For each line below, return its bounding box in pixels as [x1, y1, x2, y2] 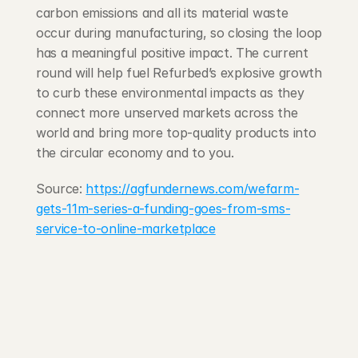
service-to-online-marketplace [36, 221, 216, 237]
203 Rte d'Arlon [46, 307, 119, 320]
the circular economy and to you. [36, 145, 234, 161]
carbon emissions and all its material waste [36, 5, 288, 21]
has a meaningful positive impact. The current [36, 45, 308, 61]
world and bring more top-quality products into [36, 125, 316, 141]
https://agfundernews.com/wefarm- [86, 181, 300, 197]
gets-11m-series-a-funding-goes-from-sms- [36, 201, 291, 217]
